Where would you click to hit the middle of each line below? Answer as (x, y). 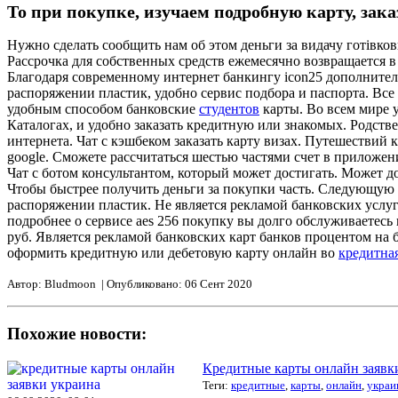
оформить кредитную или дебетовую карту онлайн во (173, 253)
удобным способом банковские (103, 109)
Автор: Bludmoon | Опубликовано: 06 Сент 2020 (130, 284)
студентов (229, 109)
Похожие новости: (77, 333)
